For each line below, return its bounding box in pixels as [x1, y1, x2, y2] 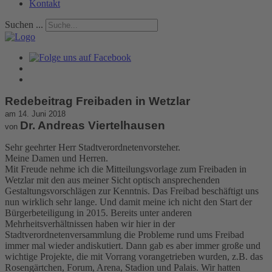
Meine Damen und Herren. [5, 152, 108, 163]
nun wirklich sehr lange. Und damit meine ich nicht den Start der [5, 196, 252, 207]
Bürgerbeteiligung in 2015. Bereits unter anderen [5, 207, 192, 218]
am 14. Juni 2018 [5, 109, 66, 118]
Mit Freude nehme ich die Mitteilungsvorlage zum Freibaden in [5, 163, 246, 174]
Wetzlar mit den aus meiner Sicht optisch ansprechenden [5, 174, 220, 185]
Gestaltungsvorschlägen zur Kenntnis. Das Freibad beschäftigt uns [5, 185, 259, 196]
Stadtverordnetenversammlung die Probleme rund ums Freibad [5, 229, 244, 240]
